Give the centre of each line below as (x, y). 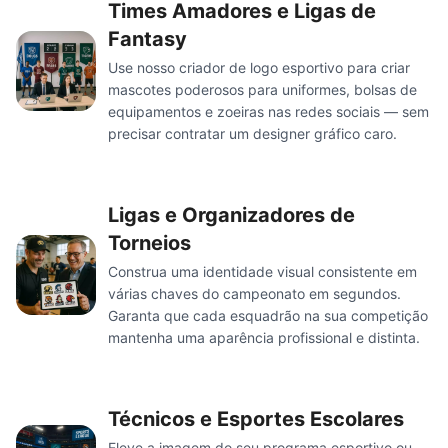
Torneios (149, 243)
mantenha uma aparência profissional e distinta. (264, 338)
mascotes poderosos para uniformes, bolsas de (262, 90)
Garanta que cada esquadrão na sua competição (268, 316)
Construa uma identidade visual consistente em (262, 272)
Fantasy (147, 39)
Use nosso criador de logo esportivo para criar (259, 68)
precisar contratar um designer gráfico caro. (252, 134)
